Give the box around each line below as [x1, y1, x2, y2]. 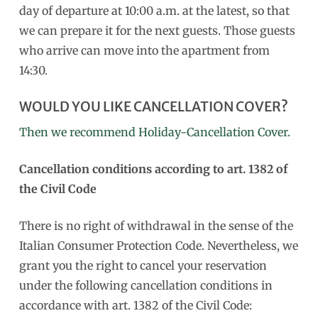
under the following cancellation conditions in [18, 278, 273, 292]
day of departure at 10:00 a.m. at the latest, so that [18, 3, 290, 18]
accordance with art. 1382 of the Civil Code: [18, 297, 252, 312]
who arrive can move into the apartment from [18, 43, 270, 57]
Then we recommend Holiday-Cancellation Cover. [18, 124, 290, 139]
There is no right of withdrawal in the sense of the [18, 218, 293, 233]
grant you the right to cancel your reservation [18, 258, 267, 273]
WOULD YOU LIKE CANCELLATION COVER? [18, 97, 288, 115]
